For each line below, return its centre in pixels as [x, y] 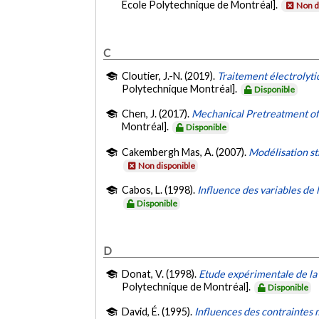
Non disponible [167, 165]
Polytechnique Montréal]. [181, 88]
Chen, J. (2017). [157, 114]
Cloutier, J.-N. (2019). [170, 75]
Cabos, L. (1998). [160, 190]
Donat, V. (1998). [161, 273]
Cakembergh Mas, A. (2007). [185, 152]
